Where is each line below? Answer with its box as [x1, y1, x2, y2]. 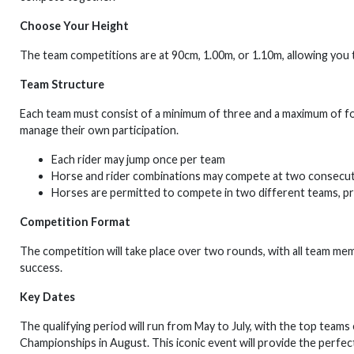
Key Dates [20, 290, 75, 303]
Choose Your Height [20, 19, 129, 32]
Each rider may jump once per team [51, 153, 225, 166]
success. [20, 261, 62, 274]
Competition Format [20, 215, 130, 228]
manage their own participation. [20, 123, 179, 137]
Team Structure [20, 77, 104, 91]
